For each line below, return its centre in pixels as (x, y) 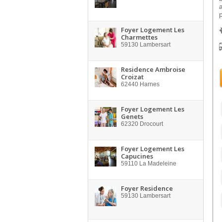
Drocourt (151, 124)
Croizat (132, 77)
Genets (132, 116)
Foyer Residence (147, 188)
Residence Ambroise (153, 69)
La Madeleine (157, 164)
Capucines (137, 156)
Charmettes (139, 37)
